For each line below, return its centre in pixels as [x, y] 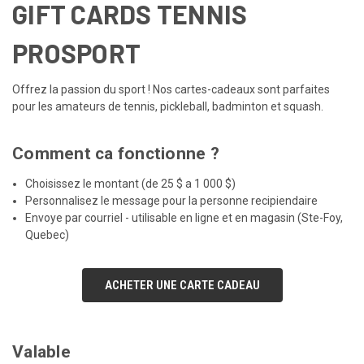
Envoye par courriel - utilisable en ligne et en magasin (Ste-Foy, [184, 217]
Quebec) [48, 234]
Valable [41, 351]
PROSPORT [76, 52]
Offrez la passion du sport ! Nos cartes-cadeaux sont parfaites [171, 89]
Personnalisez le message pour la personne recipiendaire [172, 200]
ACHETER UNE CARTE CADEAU [182, 285]
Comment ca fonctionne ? [116, 153]
